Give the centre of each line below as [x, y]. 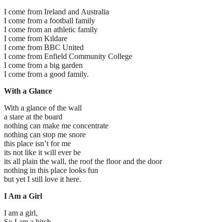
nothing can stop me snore [45, 134]
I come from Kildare [36, 38]
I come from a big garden [43, 65]
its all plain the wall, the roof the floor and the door [83, 161]
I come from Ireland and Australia [56, 11]
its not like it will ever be [42, 152]
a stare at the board [33, 116]
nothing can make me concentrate [56, 125]
